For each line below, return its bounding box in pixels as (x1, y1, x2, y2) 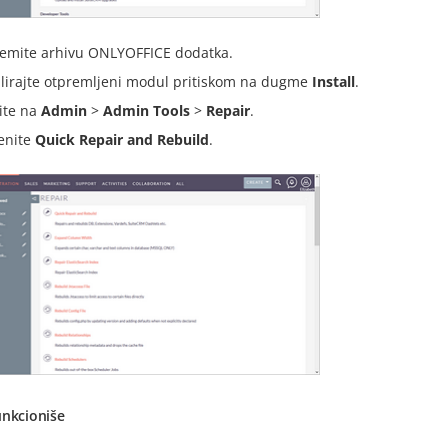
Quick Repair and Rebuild (35, 130, 209, 150)
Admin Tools (103, 101, 190, 121)
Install (312, 72, 355, 92)
